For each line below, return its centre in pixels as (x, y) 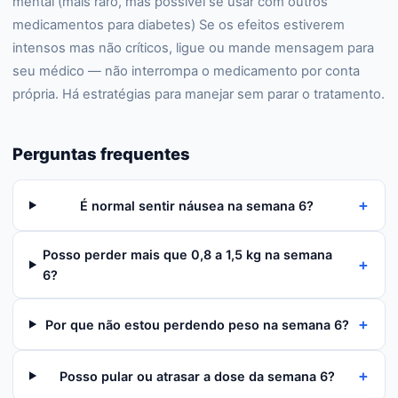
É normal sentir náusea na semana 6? (197, 205)
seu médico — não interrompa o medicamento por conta (186, 71)
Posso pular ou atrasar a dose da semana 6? (197, 376)
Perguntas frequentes (101, 154)
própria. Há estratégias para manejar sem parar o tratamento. (199, 94)
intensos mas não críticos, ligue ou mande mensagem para (193, 48)
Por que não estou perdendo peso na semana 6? (197, 324)
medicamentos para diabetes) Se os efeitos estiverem (179, 25)
